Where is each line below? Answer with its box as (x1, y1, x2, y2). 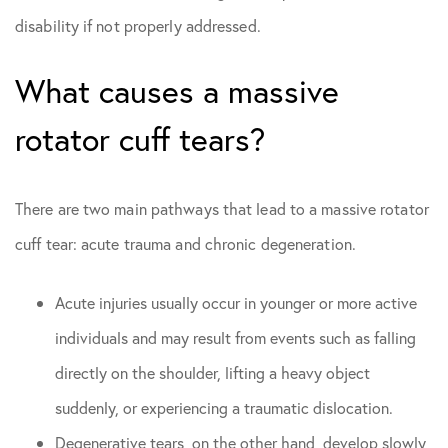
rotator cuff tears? (15, 118, 265, 160)
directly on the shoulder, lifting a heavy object (55, 362, 370, 383)
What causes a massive (15, 70, 339, 112)
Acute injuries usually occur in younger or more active (55, 292, 417, 313)
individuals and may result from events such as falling (55, 327, 416, 348)
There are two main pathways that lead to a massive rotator (15, 198, 429, 219)
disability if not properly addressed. (15, 15, 261, 36)
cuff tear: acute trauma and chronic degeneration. (15, 233, 356, 254)
